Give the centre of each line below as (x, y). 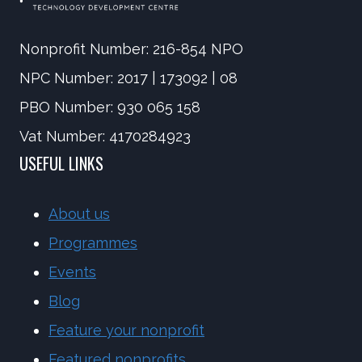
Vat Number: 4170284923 (105, 137)
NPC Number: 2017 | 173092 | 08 (128, 78)
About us (79, 214)
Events (72, 272)
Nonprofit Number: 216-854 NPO (131, 49)
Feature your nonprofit (126, 330)
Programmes (93, 243)
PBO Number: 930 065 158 (110, 107)
